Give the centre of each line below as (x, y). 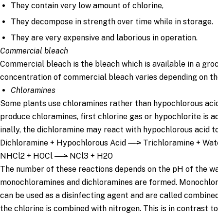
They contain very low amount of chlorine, (87, 6)
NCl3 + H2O (90, 156)
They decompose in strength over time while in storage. (112, 21)
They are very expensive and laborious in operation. (104, 37)
